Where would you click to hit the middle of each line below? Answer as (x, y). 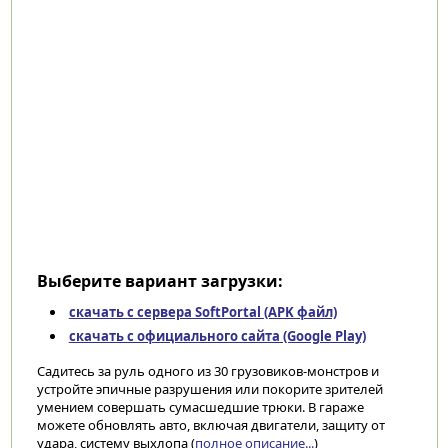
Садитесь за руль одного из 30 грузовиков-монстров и (207, 371)
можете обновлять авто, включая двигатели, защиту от (210, 425)
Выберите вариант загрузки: (159, 281)
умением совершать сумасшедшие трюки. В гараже (200, 407)
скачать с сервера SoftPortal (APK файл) (202, 312)
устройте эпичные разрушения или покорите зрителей (209, 389)
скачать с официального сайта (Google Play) (217, 336)
